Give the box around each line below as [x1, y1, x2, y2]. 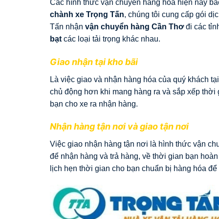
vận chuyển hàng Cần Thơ [85, 22, 186, 31]
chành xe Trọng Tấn [50, 10, 124, 19]
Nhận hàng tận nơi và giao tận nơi [50, 121, 189, 132]
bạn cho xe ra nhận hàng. [50, 99, 138, 108]
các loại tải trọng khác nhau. [62, 34, 160, 43]
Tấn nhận [50, 22, 85, 31]
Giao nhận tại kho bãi [50, 56, 138, 67]
